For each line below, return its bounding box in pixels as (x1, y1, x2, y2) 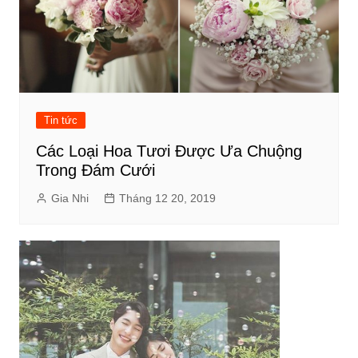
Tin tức (43, 114, 78, 127)
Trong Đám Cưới (35, 161, 155, 180)
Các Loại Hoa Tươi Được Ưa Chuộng (35, 142, 302, 161)
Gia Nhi (50, 192, 89, 205)
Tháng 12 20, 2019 (118, 192, 216, 205)
